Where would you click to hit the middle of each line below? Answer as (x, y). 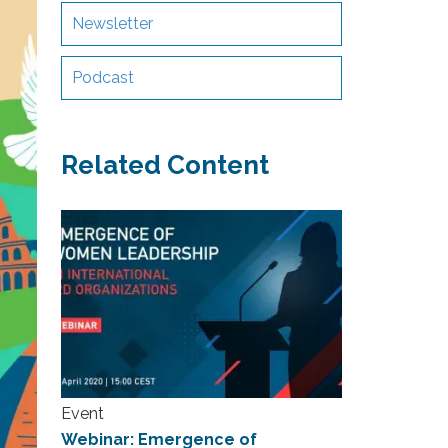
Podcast (102, 77)
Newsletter (112, 23)
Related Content (164, 165)
